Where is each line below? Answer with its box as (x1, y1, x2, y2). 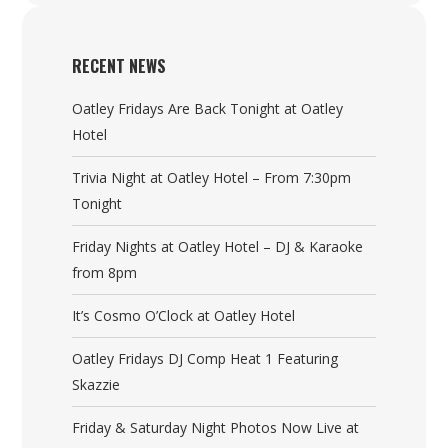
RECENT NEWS (72, 53, 167, 78)
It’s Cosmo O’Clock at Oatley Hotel (72, 305, 296, 325)
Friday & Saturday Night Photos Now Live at (72, 417, 360, 437)
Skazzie (72, 374, 121, 394)
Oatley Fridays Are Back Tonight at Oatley (72, 98, 344, 118)
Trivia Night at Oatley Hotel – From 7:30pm (72, 167, 352, 187)
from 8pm (72, 262, 138, 282)
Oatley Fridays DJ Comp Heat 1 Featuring (72, 348, 339, 368)
